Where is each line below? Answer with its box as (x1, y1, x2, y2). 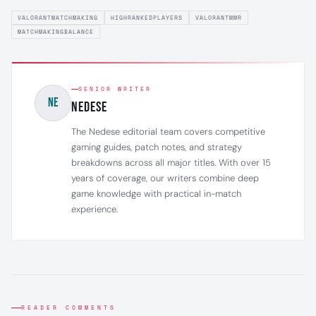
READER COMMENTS (21, 303, 116, 312)
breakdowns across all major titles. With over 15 (71, 157, 271, 169)
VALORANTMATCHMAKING (18, 13, 98, 22)
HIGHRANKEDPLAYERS (111, 13, 183, 22)
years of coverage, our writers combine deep (71, 172, 259, 184)
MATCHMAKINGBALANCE (18, 28, 94, 36)
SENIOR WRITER (78, 85, 152, 93)
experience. (71, 203, 118, 215)
